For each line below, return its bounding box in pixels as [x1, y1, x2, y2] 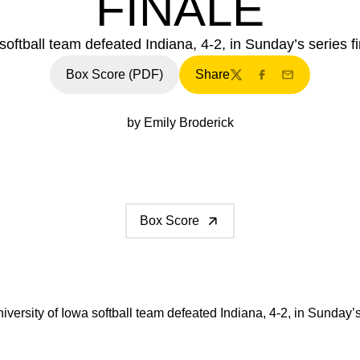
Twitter [229, 76, 267, 90]
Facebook [255, 76, 312, 90]
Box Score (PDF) [66, 67, 163, 81]
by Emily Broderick [126, 116, 234, 129]
